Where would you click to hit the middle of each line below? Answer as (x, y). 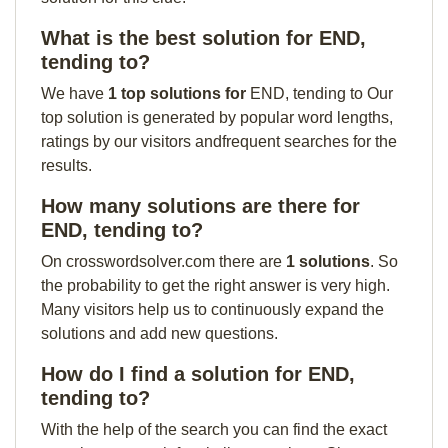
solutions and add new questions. (159, 333)
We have (74, 93)
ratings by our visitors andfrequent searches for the (219, 141)
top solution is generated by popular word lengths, (217, 117)
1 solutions (328, 261)
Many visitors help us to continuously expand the (212, 309)
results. (66, 165)
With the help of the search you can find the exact (214, 429)
